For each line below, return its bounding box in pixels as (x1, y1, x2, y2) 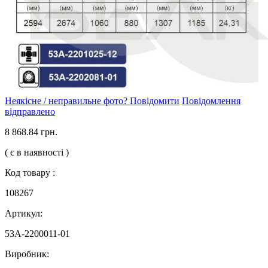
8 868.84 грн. (5, 127, 57, 138)
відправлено (5, 106, 55, 117)
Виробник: (5, 249, 49, 260)
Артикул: (5, 208, 42, 219)
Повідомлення (182, 96, 240, 106)
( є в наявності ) (5, 147, 69, 158)
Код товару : (5, 167, 55, 178)
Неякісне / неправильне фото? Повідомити (5, 96, 179, 106)
